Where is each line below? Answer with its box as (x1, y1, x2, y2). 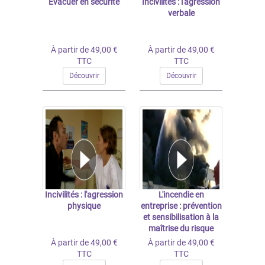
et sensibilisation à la (143, 212, 219, 222)
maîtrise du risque (148, 224, 214, 233)
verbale (167, 8, 195, 18)
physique (67, 201, 101, 211)
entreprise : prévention (140, 201, 222, 211)
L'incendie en (158, 190, 204, 199)
